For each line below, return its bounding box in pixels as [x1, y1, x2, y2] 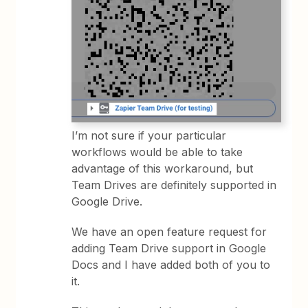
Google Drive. [71, 195, 143, 209]
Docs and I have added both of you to [71, 258, 271, 272]
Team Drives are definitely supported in [71, 178, 277, 192]
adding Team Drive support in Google [71, 241, 267, 256]
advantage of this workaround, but [71, 162, 254, 176]
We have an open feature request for [71, 225, 267, 239]
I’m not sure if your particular [71, 129, 227, 143]
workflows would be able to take [71, 145, 243, 159]
